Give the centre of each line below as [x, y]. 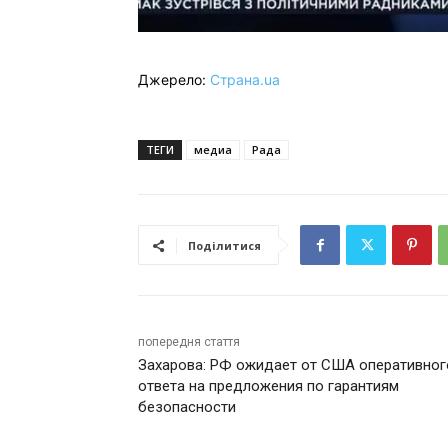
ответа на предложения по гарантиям [268, 386]
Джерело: [174, 80]
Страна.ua [245, 80]
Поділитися [224, 246]
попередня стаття [189, 342]
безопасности [187, 407]
